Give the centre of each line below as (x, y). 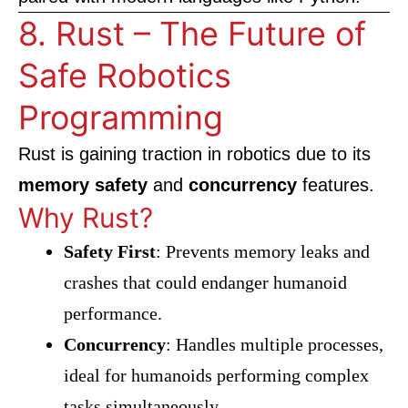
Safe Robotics (125, 76)
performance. (113, 313)
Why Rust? (86, 218)
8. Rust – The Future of (192, 34)
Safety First (110, 251)
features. (336, 185)
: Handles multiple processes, (275, 344)
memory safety (83, 185)
